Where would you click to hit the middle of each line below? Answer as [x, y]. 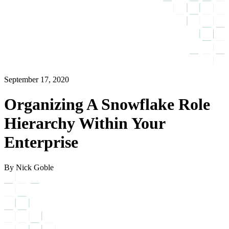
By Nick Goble [29, 167]
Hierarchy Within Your [85, 123]
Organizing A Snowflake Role [107, 105]
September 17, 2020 [37, 79]
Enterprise [41, 142]
